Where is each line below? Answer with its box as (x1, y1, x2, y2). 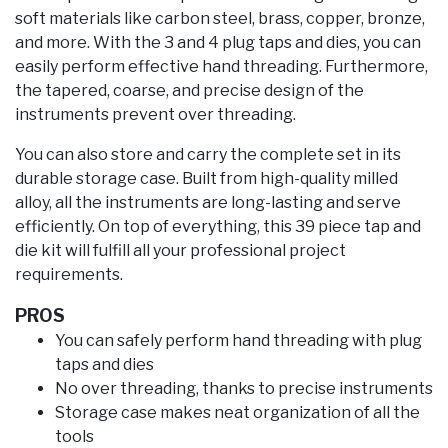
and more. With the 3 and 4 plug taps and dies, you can (15, 33, 421, 53)
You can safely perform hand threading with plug (55, 331, 422, 351)
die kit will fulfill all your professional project (15, 241, 346, 261)
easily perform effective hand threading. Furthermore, (15, 57, 428, 77)
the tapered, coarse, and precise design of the (15, 81, 364, 101)
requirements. (15, 265, 123, 285)
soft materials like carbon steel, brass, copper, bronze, (15, 9, 425, 29)
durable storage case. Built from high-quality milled (15, 169, 398, 189)
